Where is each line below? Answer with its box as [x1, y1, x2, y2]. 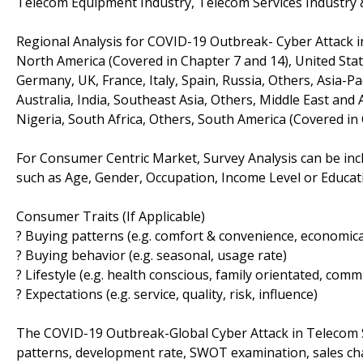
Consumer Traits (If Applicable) [16, 207, 205, 225]
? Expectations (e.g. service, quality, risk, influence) [16, 284, 318, 303]
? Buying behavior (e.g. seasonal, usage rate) [16, 246, 287, 264]
